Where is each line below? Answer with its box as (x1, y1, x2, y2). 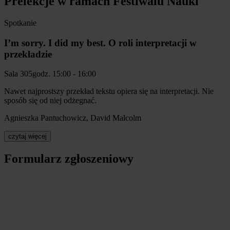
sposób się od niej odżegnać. (4, 96, 97, 105)
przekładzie (4, 48, 52, 60)
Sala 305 (4, 69, 32, 79)
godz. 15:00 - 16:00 (32, 69, 96, 79)
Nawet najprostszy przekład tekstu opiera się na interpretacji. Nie (4, 87, 214, 96)
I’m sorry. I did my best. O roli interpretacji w (4, 37, 197, 48)
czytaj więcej (8, 132, 47, 141)
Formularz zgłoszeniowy (4, 152, 133, 166)
